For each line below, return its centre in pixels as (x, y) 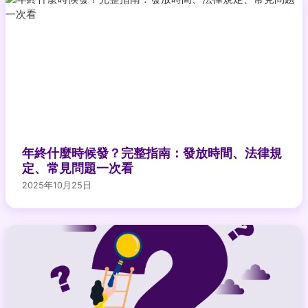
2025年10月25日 (57, 185)
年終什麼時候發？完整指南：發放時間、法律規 (152, 153)
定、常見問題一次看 (78, 168)
